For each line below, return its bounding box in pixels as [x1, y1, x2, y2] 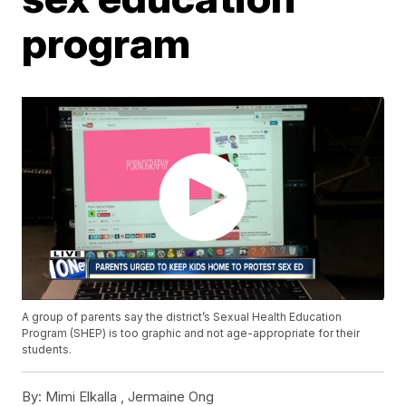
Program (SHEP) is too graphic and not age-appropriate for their [22, 326, 361, 341]
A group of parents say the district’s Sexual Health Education [22, 310, 343, 324]
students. [22, 343, 72, 357]
